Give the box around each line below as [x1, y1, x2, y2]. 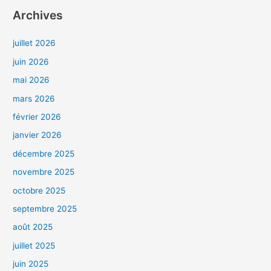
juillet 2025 [13, 240, 56, 250]
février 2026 [13, 112, 62, 122]
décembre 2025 [13, 148, 75, 158]
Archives [13, 8, 64, 23]
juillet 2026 [13, 38, 56, 48]
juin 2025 [13, 259, 49, 269]
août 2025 [13, 222, 53, 232]
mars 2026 [13, 93, 56, 103]
